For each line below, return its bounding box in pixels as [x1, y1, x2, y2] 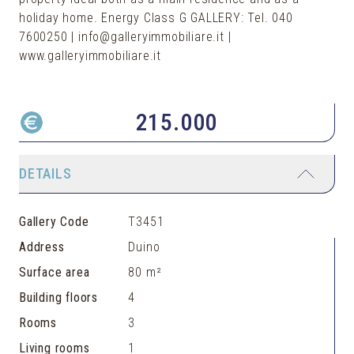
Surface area [19, 264, 90, 280]
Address [19, 239, 65, 254]
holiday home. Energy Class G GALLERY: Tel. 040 [19, 9, 293, 25]
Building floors [19, 289, 98, 305]
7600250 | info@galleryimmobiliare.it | [19, 28, 232, 44]
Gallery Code [19, 213, 89, 229]
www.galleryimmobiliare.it [19, 47, 162, 63]
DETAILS [19, 164, 72, 182]
